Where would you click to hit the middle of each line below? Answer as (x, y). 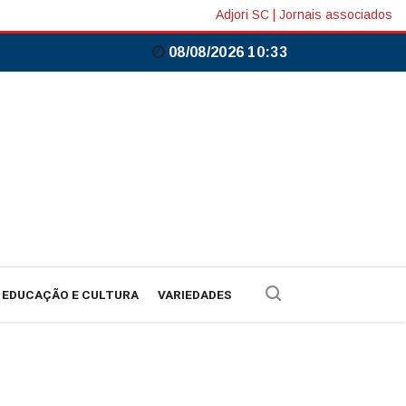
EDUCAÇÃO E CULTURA (70, 295)
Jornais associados (336, 15)
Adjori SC (242, 15)
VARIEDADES (195, 295)
